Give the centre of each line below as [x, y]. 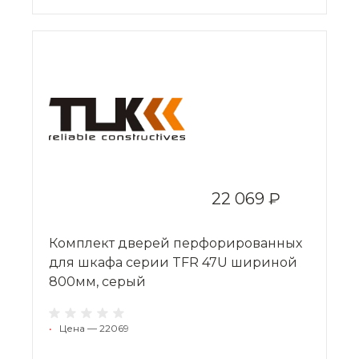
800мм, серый [97, 281]
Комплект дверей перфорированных [175, 243]
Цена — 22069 [94, 328]
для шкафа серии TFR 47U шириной [173, 262]
